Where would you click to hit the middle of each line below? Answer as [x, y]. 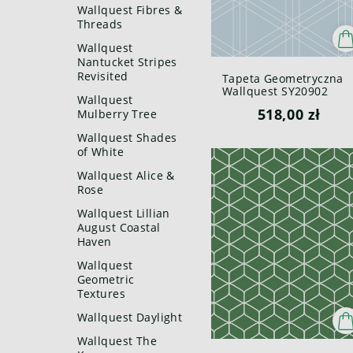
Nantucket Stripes [127, 62]
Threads [100, 24]
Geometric [106, 279]
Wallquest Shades [127, 137]
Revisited [102, 76]
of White [100, 152]
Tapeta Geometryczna [282, 79]
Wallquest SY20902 [275, 91]
